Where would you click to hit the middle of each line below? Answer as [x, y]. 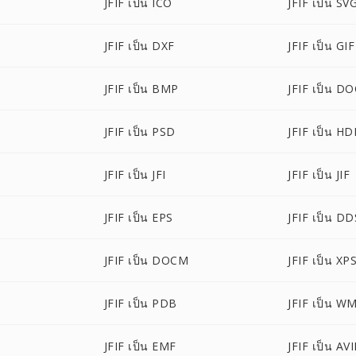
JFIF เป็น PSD [139, 132]
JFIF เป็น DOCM [146, 260]
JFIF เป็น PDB [140, 303]
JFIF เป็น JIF [319, 174]
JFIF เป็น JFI [135, 174]
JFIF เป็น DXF [139, 46]
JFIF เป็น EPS [138, 217]
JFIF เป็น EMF [140, 346]
